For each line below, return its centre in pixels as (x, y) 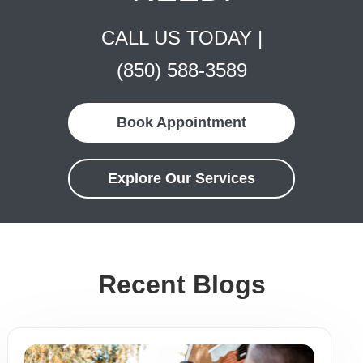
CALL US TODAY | (181, 37)
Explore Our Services (181, 178)
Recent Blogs (181, 284)
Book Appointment (181, 122)
